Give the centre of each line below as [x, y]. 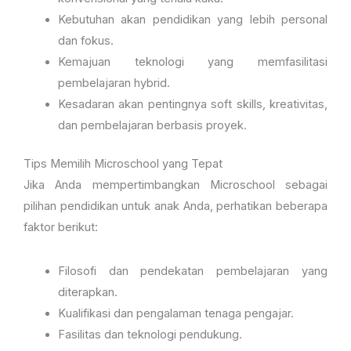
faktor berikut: [61, 228]
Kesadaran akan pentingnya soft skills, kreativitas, [192, 105]
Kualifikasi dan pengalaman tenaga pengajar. [175, 314]
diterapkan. [87, 293]
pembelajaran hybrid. [114, 83]
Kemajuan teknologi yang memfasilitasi [192, 62]
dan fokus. [85, 41]
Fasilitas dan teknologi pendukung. [150, 335]
